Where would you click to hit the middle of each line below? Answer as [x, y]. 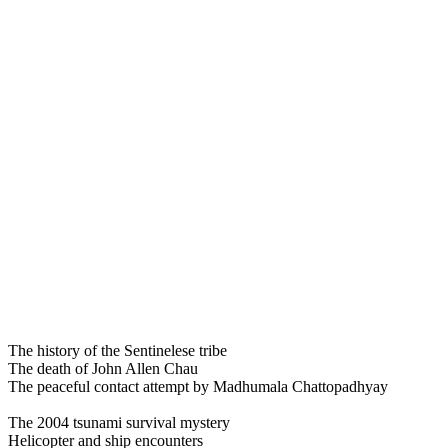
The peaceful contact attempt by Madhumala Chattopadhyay [198, 387]
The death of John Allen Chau [103, 369]
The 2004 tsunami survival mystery [119, 423]
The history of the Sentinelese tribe [117, 351]
